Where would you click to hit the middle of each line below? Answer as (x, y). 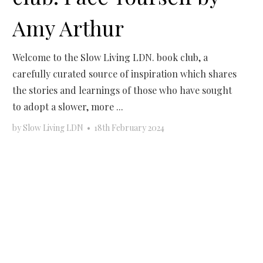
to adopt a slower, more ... (68, 107)
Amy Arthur (68, 28)
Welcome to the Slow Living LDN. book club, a (110, 58)
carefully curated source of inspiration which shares (125, 74)
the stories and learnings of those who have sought (122, 90)
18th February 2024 (129, 128)
